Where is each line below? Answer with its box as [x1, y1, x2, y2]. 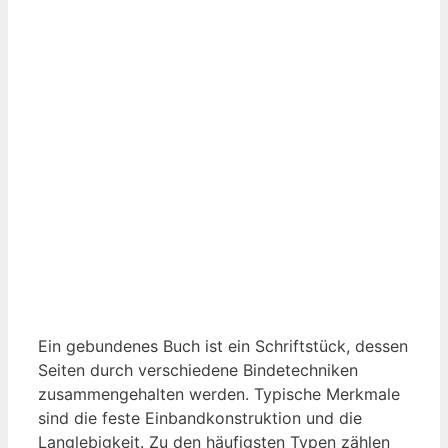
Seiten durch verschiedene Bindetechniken [38, 360, 358, 381]
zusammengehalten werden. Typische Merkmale [38, 384, 400, 405]
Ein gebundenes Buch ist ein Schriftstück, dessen [38, 336, 408, 357]
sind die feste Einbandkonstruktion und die [38, 408, 362, 429]
